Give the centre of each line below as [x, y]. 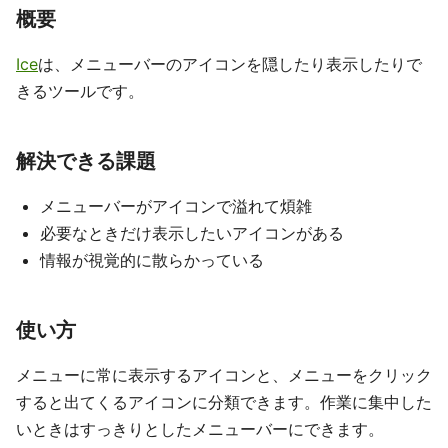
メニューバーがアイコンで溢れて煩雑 [176, 205]
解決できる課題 [86, 160]
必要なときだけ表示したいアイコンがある [192, 232]
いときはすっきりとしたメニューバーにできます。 [200, 428]
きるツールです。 [80, 90]
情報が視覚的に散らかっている [152, 259]
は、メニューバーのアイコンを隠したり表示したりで [230, 63]
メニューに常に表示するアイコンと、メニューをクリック [224, 374]
